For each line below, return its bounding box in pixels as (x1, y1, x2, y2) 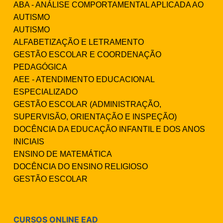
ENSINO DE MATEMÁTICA (13, 150, 112, 159)
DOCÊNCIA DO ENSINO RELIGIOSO (13, 162, 148, 171)
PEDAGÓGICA (13, 63, 67, 72)
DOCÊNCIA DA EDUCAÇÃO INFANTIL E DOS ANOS (13, 125, 205, 134)
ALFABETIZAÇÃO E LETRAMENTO (13, 38, 144, 47)
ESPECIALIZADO (13, 88, 78, 97)
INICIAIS (13, 137, 44, 146)
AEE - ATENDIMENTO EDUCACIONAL (13, 75, 154, 84)
